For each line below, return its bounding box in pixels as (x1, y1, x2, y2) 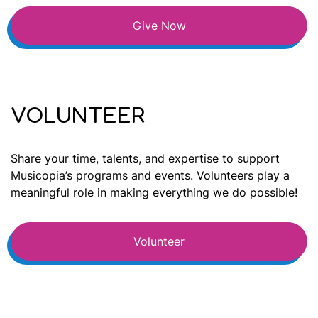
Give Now (132, 18, 186, 33)
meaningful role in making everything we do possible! (11, 185, 297, 199)
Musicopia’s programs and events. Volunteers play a (11, 168, 290, 182)
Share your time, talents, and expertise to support (11, 151, 280, 165)
